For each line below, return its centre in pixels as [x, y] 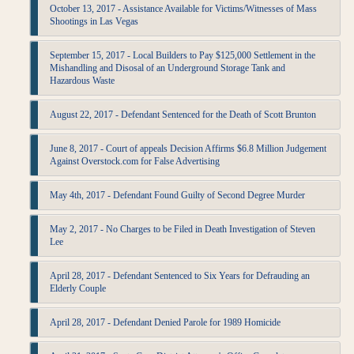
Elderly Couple [78, 288]
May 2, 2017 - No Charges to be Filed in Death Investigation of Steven [183, 229]
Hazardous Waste [83, 81]
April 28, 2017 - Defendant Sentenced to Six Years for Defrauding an [180, 276]
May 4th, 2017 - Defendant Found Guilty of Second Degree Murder [178, 195]
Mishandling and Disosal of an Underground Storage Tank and [168, 68]
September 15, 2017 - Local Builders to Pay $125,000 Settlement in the [183, 55]
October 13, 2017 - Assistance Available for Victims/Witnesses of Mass [184, 9]
